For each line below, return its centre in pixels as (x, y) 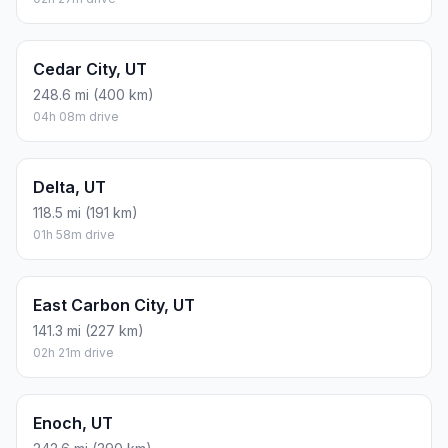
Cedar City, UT (90, 69)
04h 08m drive (76, 117)
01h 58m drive (74, 235)
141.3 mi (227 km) (88, 331)
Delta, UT (69, 187)
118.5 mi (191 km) (85, 213)
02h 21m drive (73, 353)
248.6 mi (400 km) (93, 95)
